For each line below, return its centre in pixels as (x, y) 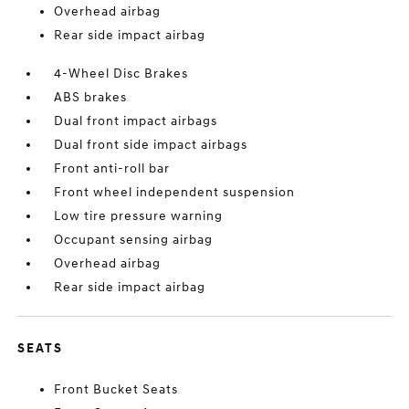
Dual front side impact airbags (151, 145)
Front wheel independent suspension (175, 192)
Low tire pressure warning (139, 216)
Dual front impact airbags (136, 121)
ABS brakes (91, 97)
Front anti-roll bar (112, 168)
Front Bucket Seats (116, 389)
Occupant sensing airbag (134, 240)
